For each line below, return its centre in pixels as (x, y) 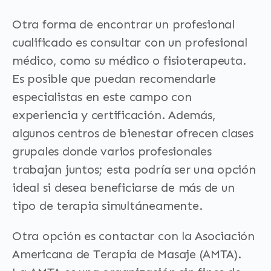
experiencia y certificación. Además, (114, 115)
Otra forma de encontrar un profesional (123, 24)
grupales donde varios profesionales (112, 151)
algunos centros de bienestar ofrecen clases (133, 133)
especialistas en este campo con (102, 97)
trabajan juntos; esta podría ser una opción (134, 169)
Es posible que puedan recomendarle (114, 79)
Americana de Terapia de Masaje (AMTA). (127, 254)
